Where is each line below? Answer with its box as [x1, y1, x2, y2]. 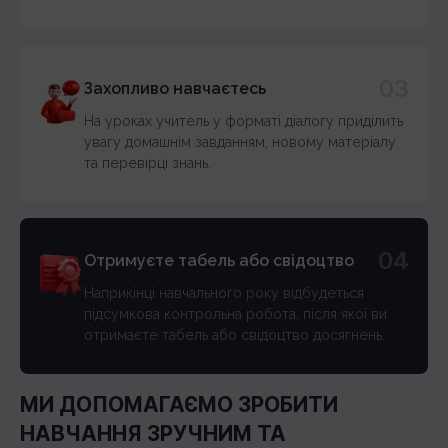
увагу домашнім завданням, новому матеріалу [84, 134, 396, 151]
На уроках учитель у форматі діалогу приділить [84, 113, 403, 130]
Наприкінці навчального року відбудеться [84, 285, 364, 302]
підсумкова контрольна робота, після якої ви [84, 306, 387, 323]
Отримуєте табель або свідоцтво [84, 251, 354, 271]
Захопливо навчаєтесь [84, 79, 266, 99]
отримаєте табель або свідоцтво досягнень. [84, 327, 385, 344]
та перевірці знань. [84, 155, 211, 172]
